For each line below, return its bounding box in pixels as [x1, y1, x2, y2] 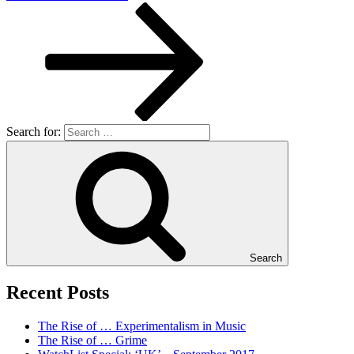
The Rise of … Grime [38, 333, 147, 347]
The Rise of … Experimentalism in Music [38, 318, 246, 333]
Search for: [6, 125, 61, 139]
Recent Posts [6, 281, 109, 303]
